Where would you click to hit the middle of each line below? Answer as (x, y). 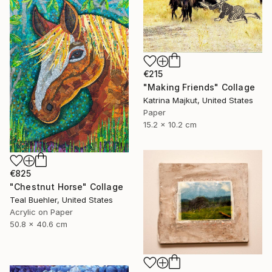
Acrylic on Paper (41, 212)
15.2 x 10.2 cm (170, 124)
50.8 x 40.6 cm (39, 224)
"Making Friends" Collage (199, 87)
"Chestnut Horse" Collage (66, 186)
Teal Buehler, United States (61, 199)
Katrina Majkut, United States (198, 100)
